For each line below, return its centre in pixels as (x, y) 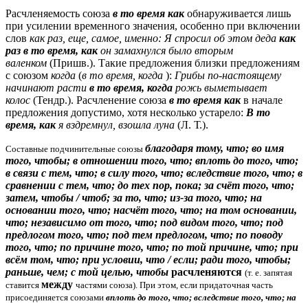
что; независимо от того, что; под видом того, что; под (144, 222)
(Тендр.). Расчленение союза (100, 100)
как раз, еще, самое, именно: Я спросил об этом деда (154, 38)
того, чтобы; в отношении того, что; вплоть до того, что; (152, 160)
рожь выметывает (220, 87)
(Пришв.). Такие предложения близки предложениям (173, 63)
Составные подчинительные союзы (75, 148)
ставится (23, 285)
